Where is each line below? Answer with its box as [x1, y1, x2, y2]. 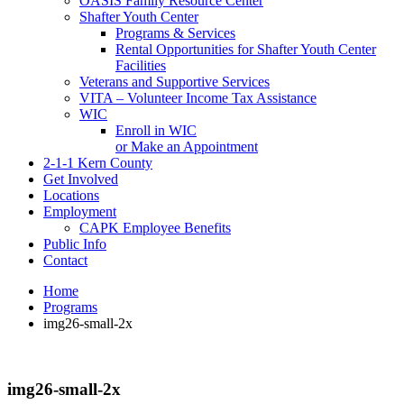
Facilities [115, 58, 166, 73]
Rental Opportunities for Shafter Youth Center [115, 41, 376, 57]
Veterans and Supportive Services [79, 74, 270, 89]
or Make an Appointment [115, 139, 258, 154]
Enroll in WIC [115, 123, 197, 138]
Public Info [43, 236, 106, 252]
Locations [43, 188, 99, 203]
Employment [43, 204, 116, 219]
